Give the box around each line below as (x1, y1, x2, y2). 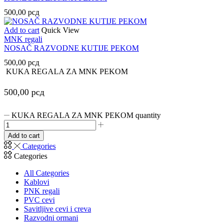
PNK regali (24, 187, 60, 196)
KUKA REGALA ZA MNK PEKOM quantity (11, 111, 161, 120)
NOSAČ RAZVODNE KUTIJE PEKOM (4, 44, 139, 53)
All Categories (24, 169, 69, 178)
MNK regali (4, 35, 42, 44)
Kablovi (24, 178, 49, 187)
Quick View (41, 26, 80, 35)
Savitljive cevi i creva (24, 205, 91, 214)
